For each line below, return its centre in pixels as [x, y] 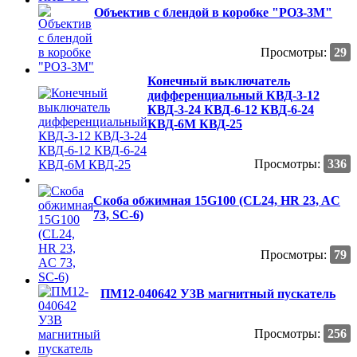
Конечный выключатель [219, 80]
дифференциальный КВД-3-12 [233, 95]
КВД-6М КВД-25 [195, 124]
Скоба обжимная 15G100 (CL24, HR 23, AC [217, 200]
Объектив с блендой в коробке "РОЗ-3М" [213, 12]
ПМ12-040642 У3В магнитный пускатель [218, 293]
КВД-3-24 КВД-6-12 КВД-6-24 [231, 109]
